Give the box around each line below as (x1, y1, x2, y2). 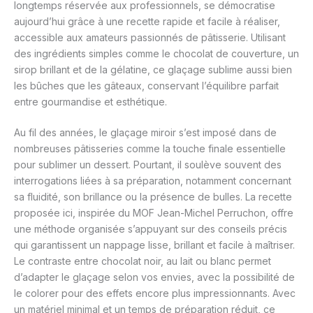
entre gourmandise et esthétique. (14, 96, 167, 108)
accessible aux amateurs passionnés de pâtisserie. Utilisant (14, 31, 286, 44)
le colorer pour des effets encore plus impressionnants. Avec (14, 287, 296, 300)
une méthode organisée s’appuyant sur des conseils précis (14, 223, 287, 235)
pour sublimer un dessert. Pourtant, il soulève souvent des (14, 159, 282, 171)
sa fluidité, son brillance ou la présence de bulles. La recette (14, 191, 292, 203)
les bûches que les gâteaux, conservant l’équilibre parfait (14, 80, 279, 92)
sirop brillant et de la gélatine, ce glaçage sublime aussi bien (14, 64, 292, 76)
